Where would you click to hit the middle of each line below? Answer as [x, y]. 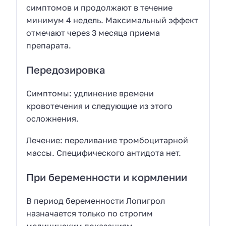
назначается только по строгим [90, 214]
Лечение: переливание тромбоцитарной [107, 140]
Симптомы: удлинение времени [90, 94]
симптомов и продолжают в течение [100, 7]
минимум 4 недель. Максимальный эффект [112, 20]
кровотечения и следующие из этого [100, 106]
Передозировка [66, 70]
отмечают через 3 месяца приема [93, 33]
